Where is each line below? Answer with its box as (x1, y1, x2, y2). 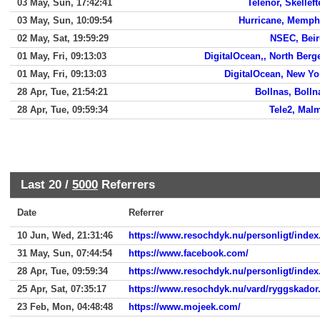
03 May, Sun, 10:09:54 (17, 15, 112, 26)
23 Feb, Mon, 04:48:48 (17, 301, 113, 312)
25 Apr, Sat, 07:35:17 (17, 284, 106, 294)
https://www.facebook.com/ (129, 248, 249, 259)
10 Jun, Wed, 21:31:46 (17, 230, 113, 241)
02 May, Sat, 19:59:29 (17, 33, 109, 44)
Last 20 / (21, 177, 72, 191)
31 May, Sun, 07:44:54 (17, 248, 112, 259)
